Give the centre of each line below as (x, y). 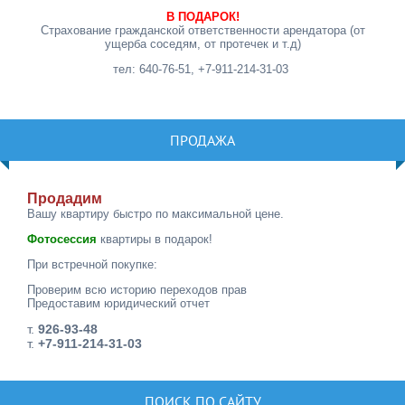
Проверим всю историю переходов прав (137, 289)
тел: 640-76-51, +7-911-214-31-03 (202, 69)
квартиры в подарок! (155, 239)
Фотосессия (62, 239)
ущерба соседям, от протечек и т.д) (202, 43)
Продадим (65, 198)
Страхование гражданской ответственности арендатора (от (202, 30)
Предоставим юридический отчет (118, 303)
